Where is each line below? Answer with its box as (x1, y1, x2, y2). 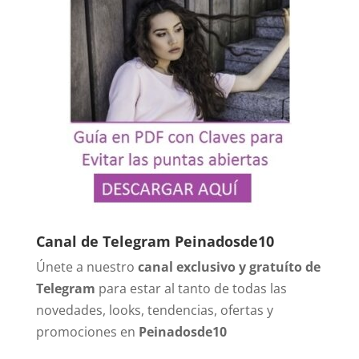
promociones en (35, 323, 139, 341)
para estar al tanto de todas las (95, 280, 287, 298)
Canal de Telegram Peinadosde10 (35, 232, 274, 252)
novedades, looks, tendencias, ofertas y (35, 301, 273, 320)
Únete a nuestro (35, 258, 138, 276)
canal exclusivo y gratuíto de (137, 258, 321, 276)
